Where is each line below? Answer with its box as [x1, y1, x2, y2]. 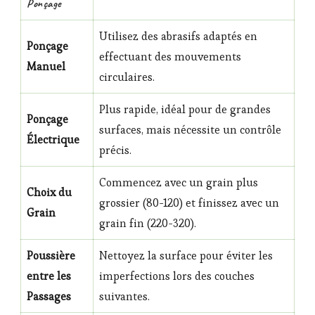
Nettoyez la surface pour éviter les [99, 247, 273, 263]
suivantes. [99, 288, 150, 304]
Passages [27, 288, 71, 304]
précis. [99, 142, 131, 157]
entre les [27, 268, 71, 283]
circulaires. [99, 69, 155, 84]
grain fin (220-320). [99, 215, 196, 231]
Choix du [27, 184, 72, 200]
